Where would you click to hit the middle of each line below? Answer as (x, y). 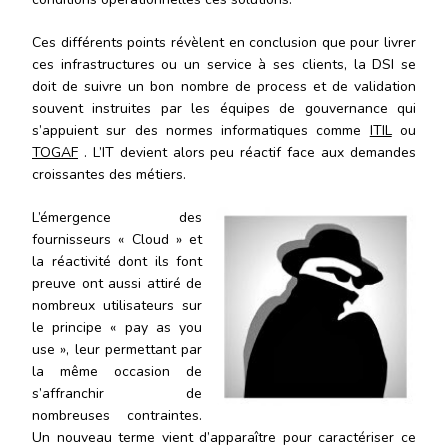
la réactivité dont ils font (117, 261)
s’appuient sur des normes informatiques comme (201, 130)
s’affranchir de (117, 393)
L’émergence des (117, 217)
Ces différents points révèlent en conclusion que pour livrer (224, 42)
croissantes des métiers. (109, 174)
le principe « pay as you (117, 327)
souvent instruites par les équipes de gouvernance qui (224, 108)
